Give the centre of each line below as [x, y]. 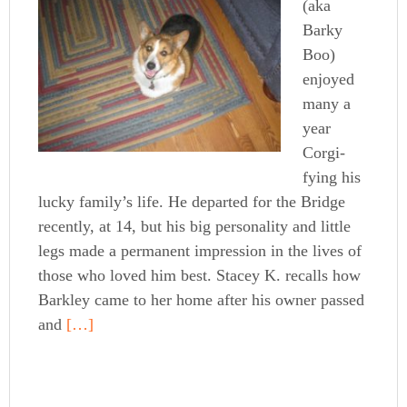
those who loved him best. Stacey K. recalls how [200, 276]
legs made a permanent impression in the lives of [200, 251]
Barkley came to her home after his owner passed [202, 300]
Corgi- [324, 153]
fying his [332, 178]
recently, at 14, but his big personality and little [195, 227]
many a [327, 104]
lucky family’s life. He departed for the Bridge [192, 202]
